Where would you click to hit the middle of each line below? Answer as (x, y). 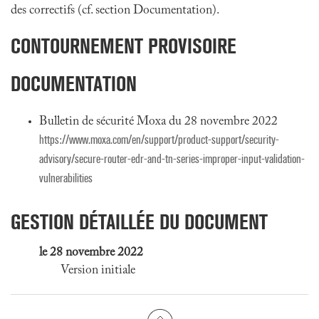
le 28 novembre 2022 (91, 253)
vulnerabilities (66, 178)
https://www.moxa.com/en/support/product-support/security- (159, 140)
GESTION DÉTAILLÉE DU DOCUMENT (139, 222)
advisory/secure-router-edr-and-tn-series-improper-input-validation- (172, 159)
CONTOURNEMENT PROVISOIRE (124, 46)
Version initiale (98, 271)
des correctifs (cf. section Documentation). (115, 11)
